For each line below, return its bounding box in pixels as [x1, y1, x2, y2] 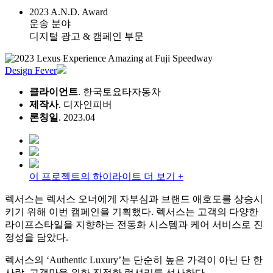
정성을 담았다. [5, 232, 71, 243]
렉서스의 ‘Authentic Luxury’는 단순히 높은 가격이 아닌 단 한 [5, 254, 263, 265]
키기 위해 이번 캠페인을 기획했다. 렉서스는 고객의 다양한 [5, 206, 258, 217]
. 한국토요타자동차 [78, 86, 161, 97]
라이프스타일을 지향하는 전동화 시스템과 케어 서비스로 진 [5, 219, 263, 230]
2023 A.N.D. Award [29, 6, 108, 17]
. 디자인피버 [58, 99, 112, 110]
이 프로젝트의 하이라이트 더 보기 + [29, 171, 183, 182]
